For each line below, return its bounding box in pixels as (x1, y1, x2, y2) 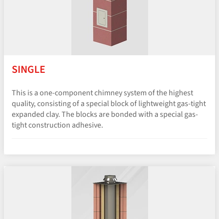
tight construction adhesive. (12, 119, 103, 131)
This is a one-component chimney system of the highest (12, 87, 193, 98)
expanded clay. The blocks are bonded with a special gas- (12, 109, 198, 120)
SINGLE (12, 62, 45, 78)
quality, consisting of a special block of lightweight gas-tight (12, 98, 206, 109)
